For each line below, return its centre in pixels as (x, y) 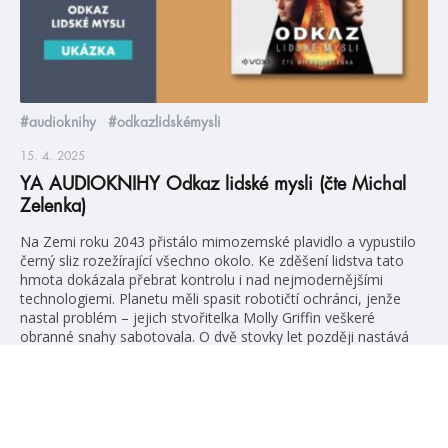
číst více (46, 388)
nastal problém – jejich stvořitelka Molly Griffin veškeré (197, 317)
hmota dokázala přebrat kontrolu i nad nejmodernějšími (201, 279)
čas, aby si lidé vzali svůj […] (110, 355)
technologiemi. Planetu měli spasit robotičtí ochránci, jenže (210, 298)
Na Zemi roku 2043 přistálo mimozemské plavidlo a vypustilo (218, 241)
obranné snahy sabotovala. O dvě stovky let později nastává (214, 336)
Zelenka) (53, 205)
